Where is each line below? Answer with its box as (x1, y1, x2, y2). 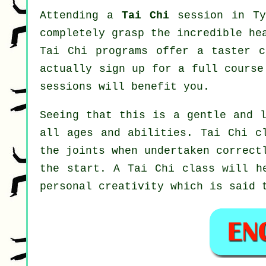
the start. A (40, 163, 128, 175)
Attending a (40, 9, 122, 22)
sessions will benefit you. (40, 81, 210, 93)
